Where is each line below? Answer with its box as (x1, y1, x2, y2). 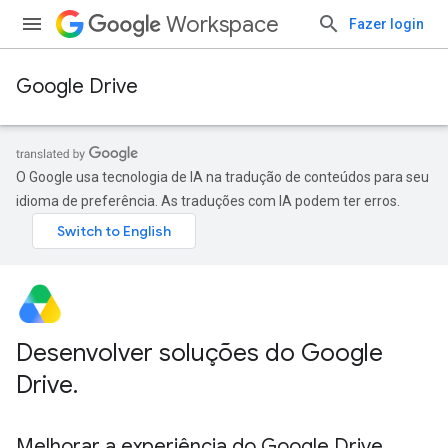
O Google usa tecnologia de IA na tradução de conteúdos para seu (16, 169, 429, 185)
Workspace (166, 11, 279, 38)
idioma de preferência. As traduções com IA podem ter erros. (16, 193, 400, 209)
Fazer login (349, 16, 424, 32)
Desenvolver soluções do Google (16, 338, 383, 368)
